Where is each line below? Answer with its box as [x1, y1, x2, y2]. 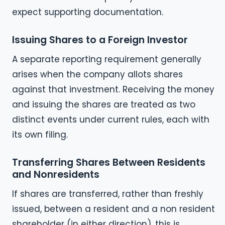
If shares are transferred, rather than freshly [12, 187, 203, 200]
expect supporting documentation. [12, 6, 163, 18]
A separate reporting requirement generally [12, 53, 201, 65]
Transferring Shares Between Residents [12, 155, 205, 169]
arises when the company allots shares [12, 68, 183, 80]
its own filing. [12, 128, 68, 141]
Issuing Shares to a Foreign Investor [12, 33, 188, 47]
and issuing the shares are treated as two [12, 98, 195, 110]
